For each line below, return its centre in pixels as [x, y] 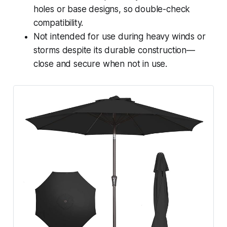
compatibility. [58, 23]
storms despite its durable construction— [114, 50]
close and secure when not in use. [100, 64]
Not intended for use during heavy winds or [119, 37]
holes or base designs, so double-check [112, 9]
